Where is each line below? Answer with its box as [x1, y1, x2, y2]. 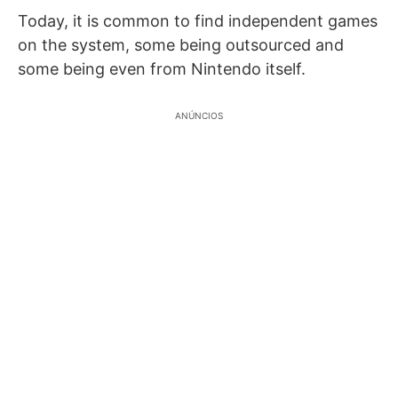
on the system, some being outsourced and [18, 36, 344, 54]
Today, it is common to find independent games [18, 12, 378, 30]
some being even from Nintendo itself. [18, 60, 306, 78]
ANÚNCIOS [175, 110, 223, 121]
